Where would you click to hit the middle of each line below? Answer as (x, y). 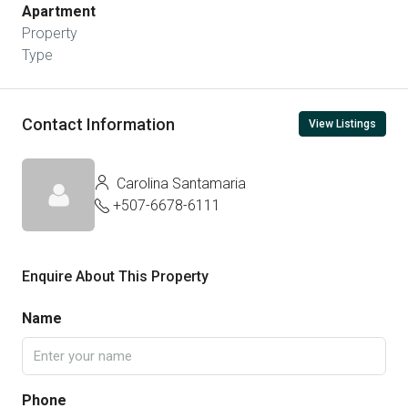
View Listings (342, 124)
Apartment (59, 11)
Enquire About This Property (115, 276)
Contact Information (98, 124)
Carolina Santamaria (179, 184)
